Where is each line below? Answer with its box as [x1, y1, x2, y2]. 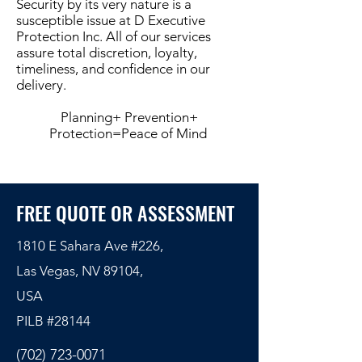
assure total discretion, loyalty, [16, 44, 197, 61]
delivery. [16, 77, 66, 93]
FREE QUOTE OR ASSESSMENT [16, 198, 234, 227]
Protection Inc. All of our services [16, 28, 211, 44]
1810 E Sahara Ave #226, [16, 238, 163, 254]
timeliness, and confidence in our [16, 61, 210, 77]
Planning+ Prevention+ [61, 109, 198, 125]
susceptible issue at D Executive [16, 12, 205, 28]
